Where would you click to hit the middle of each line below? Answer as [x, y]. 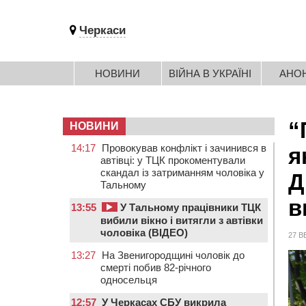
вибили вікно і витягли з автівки [182, 220]
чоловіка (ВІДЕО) [144, 233]
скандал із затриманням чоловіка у [182, 172]
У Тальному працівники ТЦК [189, 207]
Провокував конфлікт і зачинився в [184, 148]
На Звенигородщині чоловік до [173, 255]
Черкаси [102, 30]
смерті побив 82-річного [156, 267]
